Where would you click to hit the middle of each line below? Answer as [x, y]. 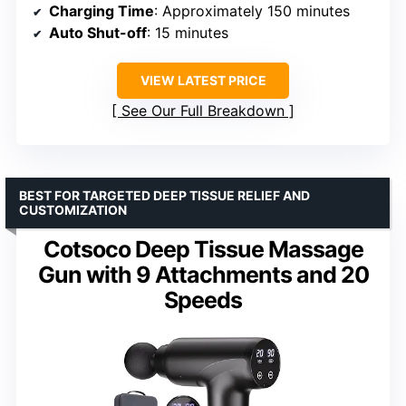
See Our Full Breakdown [203, 111]
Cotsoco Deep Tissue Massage [203, 250]
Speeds [203, 300]
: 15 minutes [188, 33]
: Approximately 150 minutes [252, 11]
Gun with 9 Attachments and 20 [203, 275]
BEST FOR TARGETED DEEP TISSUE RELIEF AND [164, 196]
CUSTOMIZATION [73, 210]
